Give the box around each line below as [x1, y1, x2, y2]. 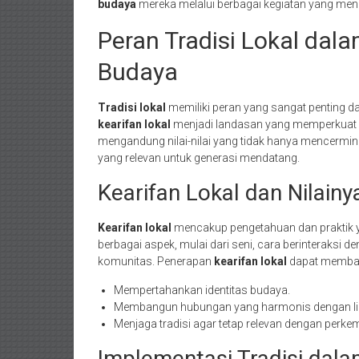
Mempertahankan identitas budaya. [114, 284, 290, 296]
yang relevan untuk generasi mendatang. [98, 151, 300, 164]
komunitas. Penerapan [98, 255, 214, 268]
